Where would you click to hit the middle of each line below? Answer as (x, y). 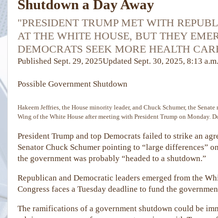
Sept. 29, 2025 (78, 61)
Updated (117, 61)
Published (35, 61)
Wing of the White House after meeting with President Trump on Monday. (114, 117)
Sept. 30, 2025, (159, 61)
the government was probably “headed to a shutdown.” (112, 159)
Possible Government (54, 84)
